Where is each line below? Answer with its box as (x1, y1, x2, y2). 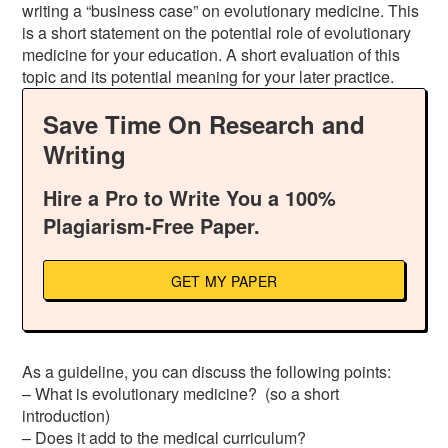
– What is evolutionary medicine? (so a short (22, 382, 340, 405)
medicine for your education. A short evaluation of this (22, 43, 401, 66)
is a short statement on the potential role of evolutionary (22, 21, 412, 44)
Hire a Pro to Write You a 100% (43, 183, 337, 212)
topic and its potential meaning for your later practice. (22, 65, 395, 88)
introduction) (22, 404, 111, 427)
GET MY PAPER (170, 271, 278, 291)
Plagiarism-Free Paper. (43, 211, 261, 240)
